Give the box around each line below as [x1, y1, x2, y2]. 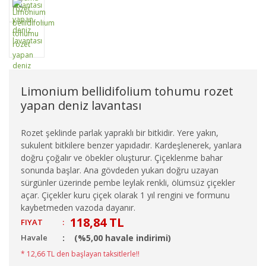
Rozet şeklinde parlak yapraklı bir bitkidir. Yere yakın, [21, 126, 218, 138]
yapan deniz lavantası [21, 97, 141, 113]
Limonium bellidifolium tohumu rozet [21, 83, 233, 99]
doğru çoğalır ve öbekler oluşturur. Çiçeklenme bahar [21, 151, 223, 163]
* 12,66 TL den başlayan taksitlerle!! [21, 248, 140, 259]
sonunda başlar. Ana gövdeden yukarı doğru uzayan [21, 164, 218, 176]
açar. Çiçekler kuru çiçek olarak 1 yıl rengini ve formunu [21, 189, 230, 201]
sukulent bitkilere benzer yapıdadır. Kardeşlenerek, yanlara [21, 139, 242, 151]
